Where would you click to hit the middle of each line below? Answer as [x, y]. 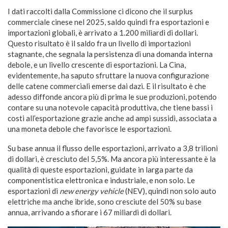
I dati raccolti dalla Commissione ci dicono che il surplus [100, 11]
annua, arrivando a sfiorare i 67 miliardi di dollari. [90, 212]
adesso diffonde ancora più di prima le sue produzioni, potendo [112, 96]
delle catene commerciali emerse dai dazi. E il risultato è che [107, 86]
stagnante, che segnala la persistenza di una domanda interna [110, 54]
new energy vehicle [92, 191]
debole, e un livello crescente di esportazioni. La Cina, [97, 64]
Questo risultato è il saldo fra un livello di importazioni [99, 43]
